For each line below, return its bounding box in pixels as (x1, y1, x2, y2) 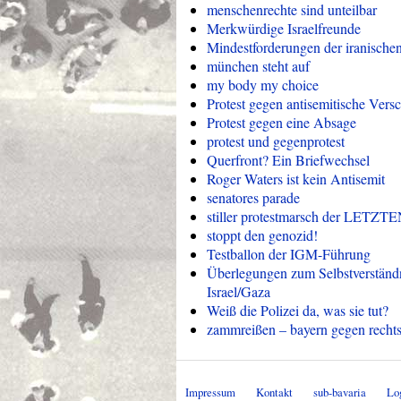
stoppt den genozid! (207, 226, 318, 244)
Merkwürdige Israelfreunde (207, 19, 361, 38)
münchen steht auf (207, 56, 310, 75)
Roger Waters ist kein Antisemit (207, 169, 385, 188)
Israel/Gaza (207, 282, 270, 301)
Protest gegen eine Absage (207, 113, 356, 132)
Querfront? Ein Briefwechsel (207, 150, 370, 169)
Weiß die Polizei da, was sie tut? (207, 301, 388, 320)
